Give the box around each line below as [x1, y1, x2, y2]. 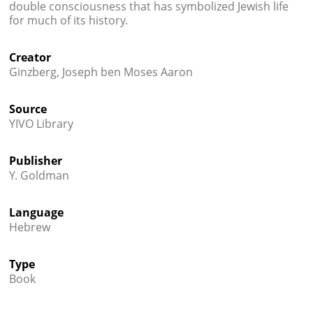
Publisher [8, 153, 62, 168]
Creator [8, 50, 51, 65]
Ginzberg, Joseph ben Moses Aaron [8, 64, 193, 80]
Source [8, 101, 47, 117]
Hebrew [8, 219, 50, 235]
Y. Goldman [8, 168, 69, 183]
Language [8, 205, 64, 220]
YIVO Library [8, 116, 73, 131]
